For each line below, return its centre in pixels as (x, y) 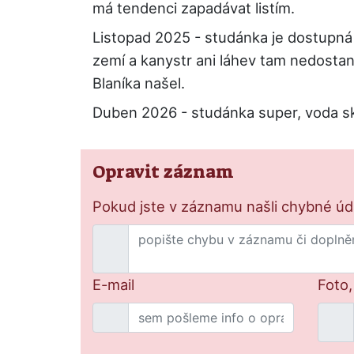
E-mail (113, 284)
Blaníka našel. (139, 83)
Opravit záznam (163, 172)
